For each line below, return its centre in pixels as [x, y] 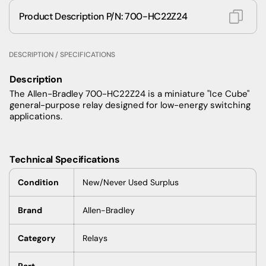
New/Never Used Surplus [131, 182]
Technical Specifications [66, 159]
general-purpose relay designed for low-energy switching [130, 105]
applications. [36, 116]
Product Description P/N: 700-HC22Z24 [103, 17]
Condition [38, 182]
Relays [95, 238]
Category [37, 238]
